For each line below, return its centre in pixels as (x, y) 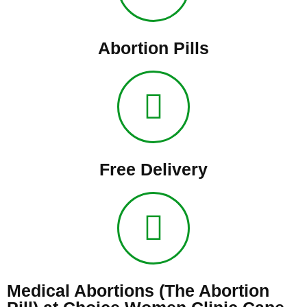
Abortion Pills (153, 48)
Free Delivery (153, 169)
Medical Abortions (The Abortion (138, 291)
